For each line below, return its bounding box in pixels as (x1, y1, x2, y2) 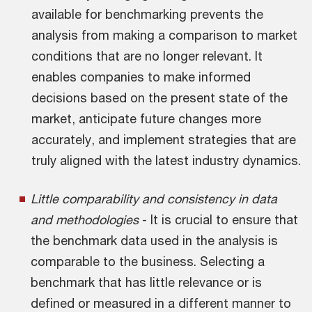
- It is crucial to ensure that (139, 212, 298, 227)
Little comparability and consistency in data (31, 191, 277, 206)
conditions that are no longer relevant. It (31, 48, 263, 63)
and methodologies (31, 212, 139, 227)
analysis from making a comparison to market (31, 27, 297, 42)
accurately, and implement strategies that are (31, 132, 296, 147)
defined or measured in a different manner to (31, 295, 291, 311)
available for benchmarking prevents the (31, 6, 263, 22)
